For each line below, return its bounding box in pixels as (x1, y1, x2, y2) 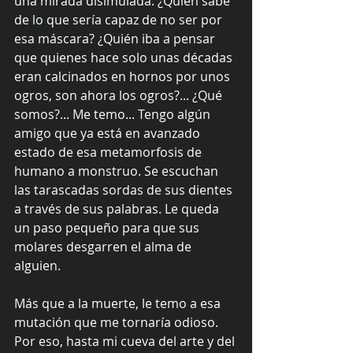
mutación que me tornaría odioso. (14, 314, 221, 331)
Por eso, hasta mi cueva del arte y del (14, 333, 238, 350)
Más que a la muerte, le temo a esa (14, 295, 224, 312)
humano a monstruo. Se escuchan (14, 162, 221, 180)
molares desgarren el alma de (14, 238, 195, 255)
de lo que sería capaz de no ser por (14, 11, 225, 28)
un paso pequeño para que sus (14, 219, 203, 236)
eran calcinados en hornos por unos (14, 68, 233, 85)
